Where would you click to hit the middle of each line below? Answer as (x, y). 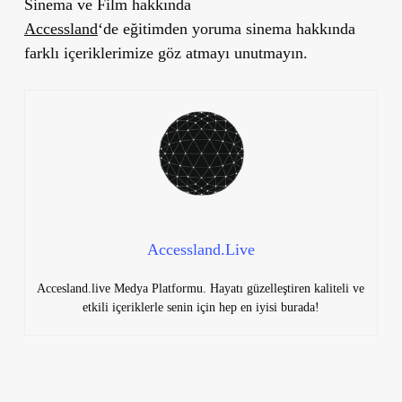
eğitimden (155, 28)
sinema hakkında (298, 28)
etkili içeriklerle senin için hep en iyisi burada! (201, 307)
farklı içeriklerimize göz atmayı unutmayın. (166, 52)
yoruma (216, 28)
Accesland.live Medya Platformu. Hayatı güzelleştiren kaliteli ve (201, 288)
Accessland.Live (201, 249)
